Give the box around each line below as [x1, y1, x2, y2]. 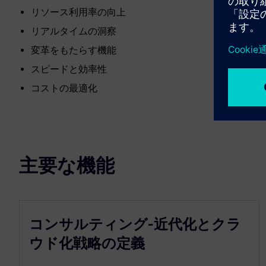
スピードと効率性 [31, 64, 107, 75]
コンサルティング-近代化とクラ [29, 216, 241, 233]
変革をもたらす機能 [31, 45, 116, 56]
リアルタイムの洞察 [31, 26, 116, 37]
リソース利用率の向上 [31, 7, 126, 18]
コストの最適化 [31, 83, 97, 94]
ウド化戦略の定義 [29, 235, 145, 252]
